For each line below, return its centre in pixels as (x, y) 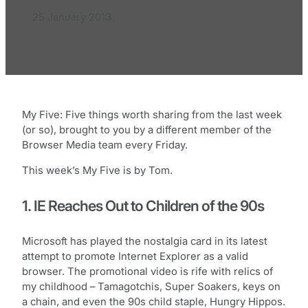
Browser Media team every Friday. (105, 145)
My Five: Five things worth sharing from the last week (152, 114)
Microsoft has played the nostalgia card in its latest (145, 242)
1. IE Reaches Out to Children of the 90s (143, 205)
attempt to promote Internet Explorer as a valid (135, 257)
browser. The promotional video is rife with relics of (147, 272)
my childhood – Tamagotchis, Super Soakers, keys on (151, 287)
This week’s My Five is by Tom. (97, 170)
